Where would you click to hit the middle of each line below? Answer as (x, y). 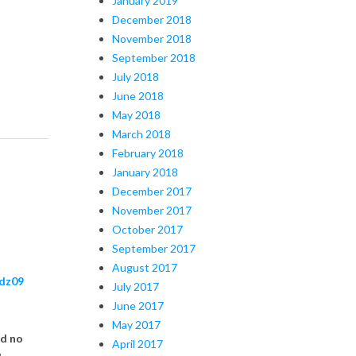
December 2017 (152, 191)
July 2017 (135, 286)
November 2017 (152, 210)
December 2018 (152, 19)
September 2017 (154, 248)
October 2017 (147, 229)
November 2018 (152, 38)
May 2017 (136, 324)
